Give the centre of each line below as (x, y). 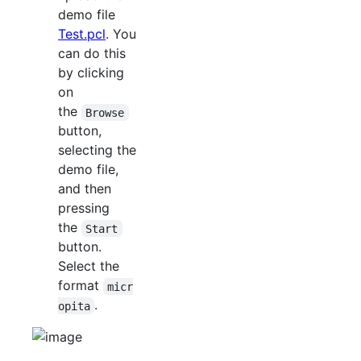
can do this (92, 54)
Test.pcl (82, 34)
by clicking (91, 73)
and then (85, 189)
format (81, 286)
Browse (105, 112)
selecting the (97, 150)
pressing (84, 208)
